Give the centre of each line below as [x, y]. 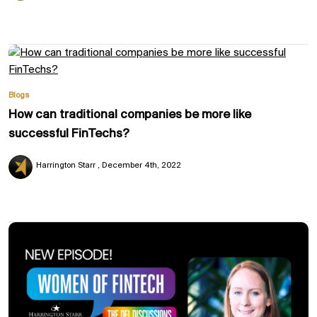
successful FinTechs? [69, 134]
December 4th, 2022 [141, 166]
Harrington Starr [67, 166]
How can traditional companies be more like [130, 115]
